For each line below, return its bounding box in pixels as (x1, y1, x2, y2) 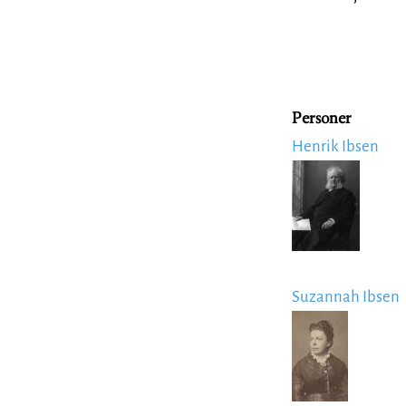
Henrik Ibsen (292, 138, 379, 156)
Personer (292, 111, 352, 129)
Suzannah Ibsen (292, 288, 400, 306)
